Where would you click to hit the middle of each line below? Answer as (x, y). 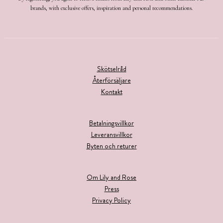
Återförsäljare (111, 80)
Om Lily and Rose (111, 177)
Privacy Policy (111, 200)
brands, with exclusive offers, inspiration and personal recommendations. (111, 8)
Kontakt (111, 91)
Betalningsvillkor (111, 123)
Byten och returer (111, 146)
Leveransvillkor (111, 134)
